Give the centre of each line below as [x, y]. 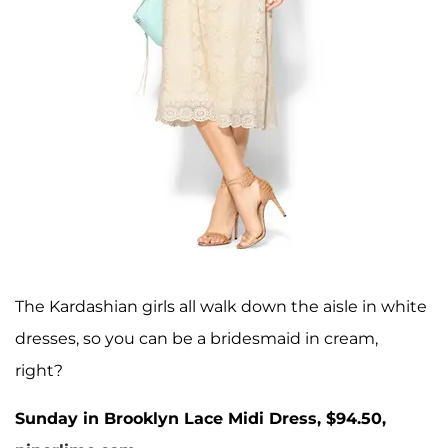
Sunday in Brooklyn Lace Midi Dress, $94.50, [200, 419]
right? [41, 371]
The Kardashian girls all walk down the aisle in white [221, 307]
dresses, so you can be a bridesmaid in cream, [196, 339]
